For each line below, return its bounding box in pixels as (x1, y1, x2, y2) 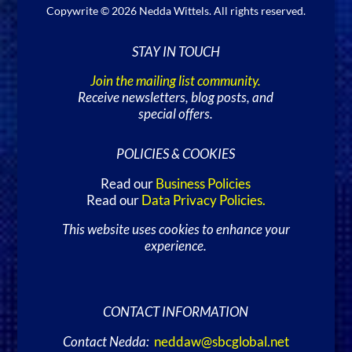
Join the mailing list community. (90, 73, 262, 90)
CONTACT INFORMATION (103, 304, 249, 321)
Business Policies (156, 175, 251, 192)
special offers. (138, 106, 214, 123)
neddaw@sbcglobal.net (153, 333, 289, 350)
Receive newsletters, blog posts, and (78, 90, 274, 106)
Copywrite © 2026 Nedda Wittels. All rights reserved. (46, 3, 306, 17)
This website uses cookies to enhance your (61, 222, 290, 238)
